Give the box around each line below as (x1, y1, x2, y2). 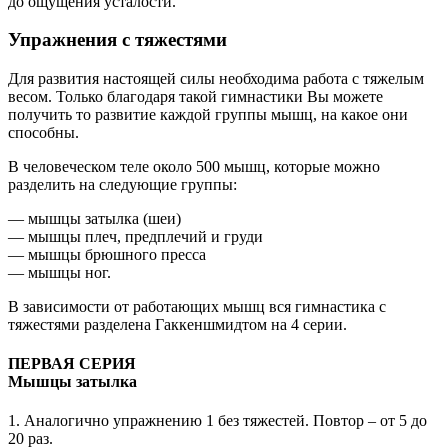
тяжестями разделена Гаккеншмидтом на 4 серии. (8, 315, 347, 333)
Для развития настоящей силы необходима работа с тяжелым (8, 69, 424, 87)
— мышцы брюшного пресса (8, 245, 206, 263)
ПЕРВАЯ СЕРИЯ (8, 355, 136, 373)
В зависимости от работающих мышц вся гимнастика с (8, 297, 386, 315)
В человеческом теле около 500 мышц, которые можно (8, 157, 380, 175)
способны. (8, 123, 79, 141)
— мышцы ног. (8, 263, 111, 281)
